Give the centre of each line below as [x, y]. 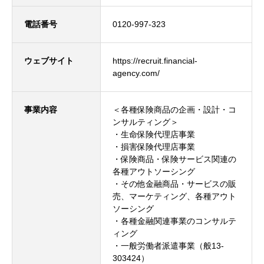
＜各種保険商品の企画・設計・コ [174, 110]
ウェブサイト [49, 61]
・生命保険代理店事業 [154, 134]
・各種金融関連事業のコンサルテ [174, 221]
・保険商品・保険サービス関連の [174, 159]
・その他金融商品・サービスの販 [174, 184]
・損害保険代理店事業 [154, 147]
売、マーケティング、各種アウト [174, 196]
